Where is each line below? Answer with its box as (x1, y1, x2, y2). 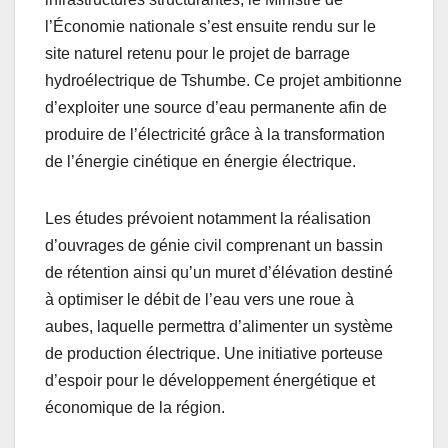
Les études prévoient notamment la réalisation (45, 209, 371, 227)
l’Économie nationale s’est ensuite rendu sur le (45, 17, 376, 35)
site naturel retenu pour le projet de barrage (45, 44, 350, 62)
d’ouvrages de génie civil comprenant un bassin (45, 236, 383, 254)
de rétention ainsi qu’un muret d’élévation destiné (45, 263, 393, 281)
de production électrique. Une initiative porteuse (45, 344, 383, 362)
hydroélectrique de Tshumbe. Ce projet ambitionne (45, 71, 402, 89)
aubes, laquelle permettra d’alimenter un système (45, 317, 393, 335)
